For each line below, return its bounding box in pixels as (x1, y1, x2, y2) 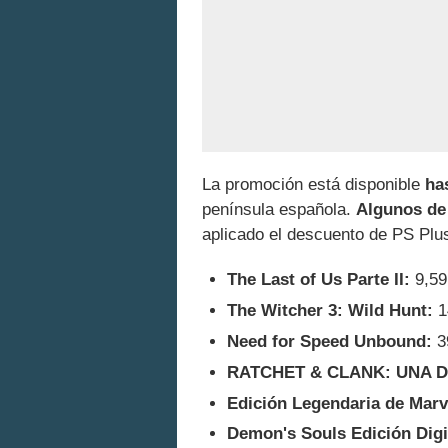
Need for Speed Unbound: (227, 331, 432, 351)
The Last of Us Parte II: (227, 270, 410, 289)
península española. (202, 200, 356, 219)
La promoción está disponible (202, 175, 425, 194)
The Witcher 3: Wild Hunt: (227, 300, 433, 320)
